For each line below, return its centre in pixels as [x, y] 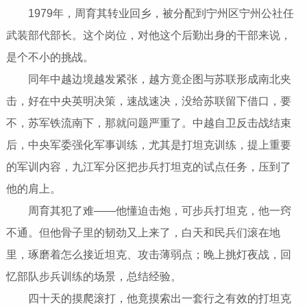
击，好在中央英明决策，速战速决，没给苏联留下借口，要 [148, 101]
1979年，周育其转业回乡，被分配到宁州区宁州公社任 [150, 14]
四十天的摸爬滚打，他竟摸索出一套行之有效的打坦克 [148, 299]
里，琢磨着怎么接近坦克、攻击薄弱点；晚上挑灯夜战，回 [148, 255]
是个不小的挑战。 [50, 58]
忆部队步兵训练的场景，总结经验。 [94, 277]
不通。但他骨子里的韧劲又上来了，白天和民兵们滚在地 [143, 233]
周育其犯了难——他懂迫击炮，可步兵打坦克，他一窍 [148, 211]
